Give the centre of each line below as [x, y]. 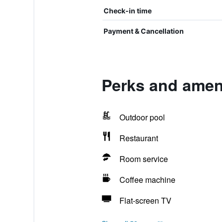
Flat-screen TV [145, 200]
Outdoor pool [142, 117]
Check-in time [127, 11]
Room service [143, 159]
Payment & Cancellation [143, 31]
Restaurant [139, 138]
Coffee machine [147, 180]
